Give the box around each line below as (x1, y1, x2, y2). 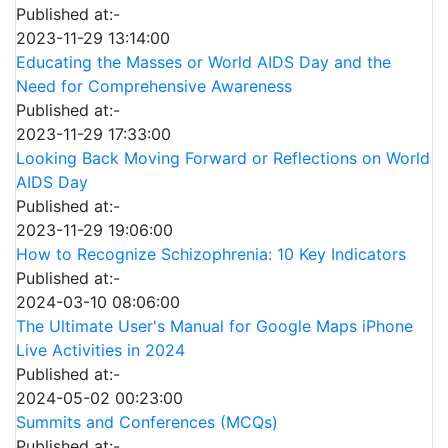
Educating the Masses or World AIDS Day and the (16, 52, 391, 73)
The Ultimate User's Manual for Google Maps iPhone (16, 316, 413, 337)
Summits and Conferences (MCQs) (16, 412, 278, 433)
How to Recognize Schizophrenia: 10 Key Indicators (16, 244, 406, 265)
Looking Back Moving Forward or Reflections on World (16, 148, 430, 169)
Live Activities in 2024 (16, 340, 185, 361)
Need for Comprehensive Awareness (16, 76, 292, 97)
